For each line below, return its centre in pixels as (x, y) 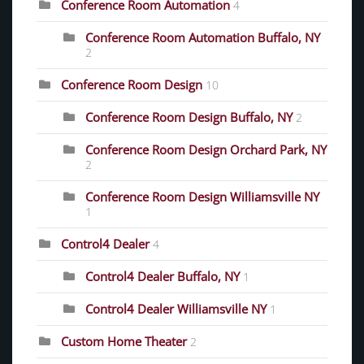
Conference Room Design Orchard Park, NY (206, 150)
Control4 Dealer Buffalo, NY (162, 277)
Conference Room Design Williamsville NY (202, 197)
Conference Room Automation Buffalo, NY (203, 38)
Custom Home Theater (124, 342)
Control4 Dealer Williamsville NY (176, 309)
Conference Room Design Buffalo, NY (189, 117)
